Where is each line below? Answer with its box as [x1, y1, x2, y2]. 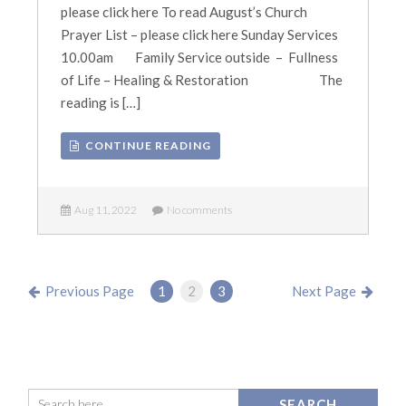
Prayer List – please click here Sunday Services [61, 26, 344, 43]
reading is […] [61, 94, 141, 111]
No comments [163, 203, 233, 217]
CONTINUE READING [80, 139, 212, 152]
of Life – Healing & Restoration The [61, 72, 343, 88]
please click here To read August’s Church [61, 4, 308, 20]
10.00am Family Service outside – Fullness [61, 49, 339, 65]
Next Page [291, 283, 362, 299]
